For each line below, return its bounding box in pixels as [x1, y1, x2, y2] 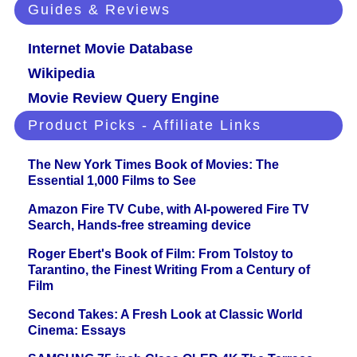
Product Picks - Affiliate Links [28, 117, 261, 134]
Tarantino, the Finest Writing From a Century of [28, 263, 310, 277]
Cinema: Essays [28, 324, 126, 338]
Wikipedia [28, 65, 95, 82]
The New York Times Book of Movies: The [28, 158, 279, 172]
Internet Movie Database [28, 41, 193, 57]
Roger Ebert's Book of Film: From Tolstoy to [28, 247, 293, 261]
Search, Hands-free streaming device [28, 218, 251, 233]
